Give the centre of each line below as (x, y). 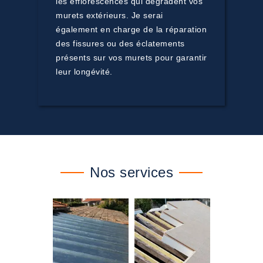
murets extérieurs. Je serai (109, 15)
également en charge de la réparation (131, 29)
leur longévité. (84, 72)
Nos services (131, 172)
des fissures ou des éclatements (120, 43)
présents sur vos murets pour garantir (131, 58)
